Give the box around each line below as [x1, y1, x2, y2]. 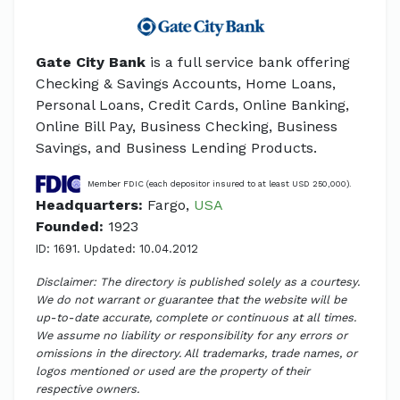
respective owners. [36, 382, 139, 396]
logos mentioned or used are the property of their [36, 364, 310, 379]
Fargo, [143, 196, 194, 214]
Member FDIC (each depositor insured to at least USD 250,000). [87, 179, 352, 189]
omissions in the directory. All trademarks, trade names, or [36, 346, 357, 361]
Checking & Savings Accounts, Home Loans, [36, 75, 336, 93]
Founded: [36, 218, 104, 236]
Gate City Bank [36, 54, 146, 71]
